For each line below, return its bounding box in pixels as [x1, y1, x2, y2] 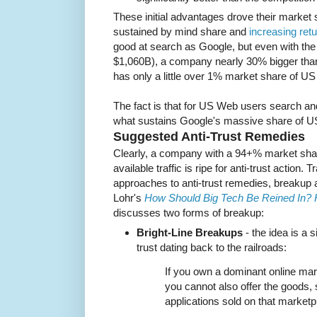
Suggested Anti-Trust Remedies [113, 129, 305, 144]
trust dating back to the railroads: [137, 241, 287, 253]
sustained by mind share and [113, 25, 249, 38]
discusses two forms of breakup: [113, 207, 264, 219]
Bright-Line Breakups [137, 226, 243, 238]
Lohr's [113, 192, 144, 204]
